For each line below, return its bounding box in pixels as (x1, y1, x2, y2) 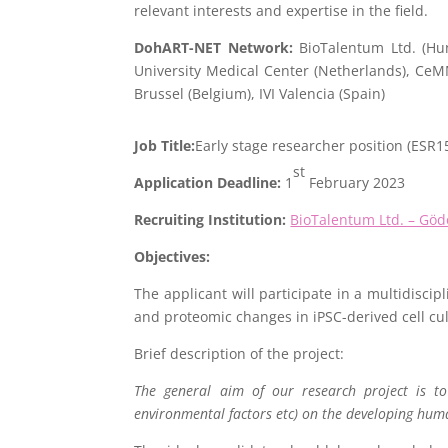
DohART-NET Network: (134, 37, 293, 57)
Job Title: (134, 136, 196, 156)
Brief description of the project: (134, 344, 345, 364)
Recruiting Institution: (134, 210, 291, 230)
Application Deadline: (134, 173, 286, 193)
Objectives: (134, 247, 211, 267)
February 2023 (305, 173, 406, 193)
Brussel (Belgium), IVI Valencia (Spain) (134, 83, 386, 103)
